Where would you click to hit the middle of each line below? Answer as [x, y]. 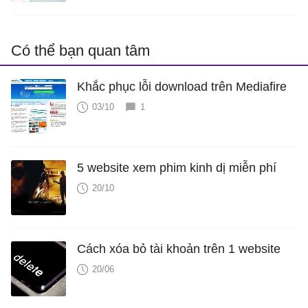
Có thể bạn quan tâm [80, 51]
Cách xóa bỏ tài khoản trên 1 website [179, 249]
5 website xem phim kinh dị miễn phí [177, 168]
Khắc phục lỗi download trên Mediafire [182, 87]
